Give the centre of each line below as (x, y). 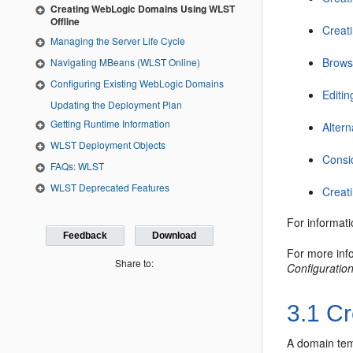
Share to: (135, 262)
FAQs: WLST (77, 165)
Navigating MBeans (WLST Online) (125, 62)
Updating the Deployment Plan (116, 104)
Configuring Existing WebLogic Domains (137, 84)
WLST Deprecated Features (110, 187)
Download (174, 236)
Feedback (85, 236)
